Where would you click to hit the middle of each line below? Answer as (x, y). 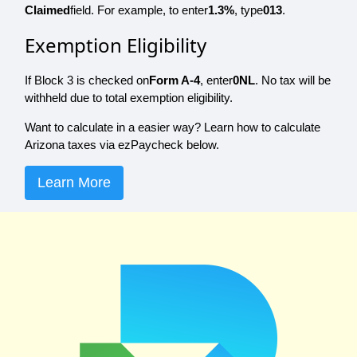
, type (249, 10)
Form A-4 (175, 80)
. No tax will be (293, 80)
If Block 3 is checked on (87, 80)
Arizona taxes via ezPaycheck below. (122, 145)
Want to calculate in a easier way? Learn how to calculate (173, 127)
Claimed (47, 10)
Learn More (74, 183)
